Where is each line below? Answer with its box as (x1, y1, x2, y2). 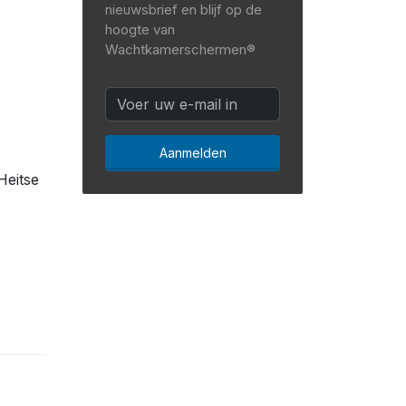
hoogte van (105, 21, 175, 38)
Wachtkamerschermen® (105, 41, 256, 58)
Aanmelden (159, 145, 227, 160)
